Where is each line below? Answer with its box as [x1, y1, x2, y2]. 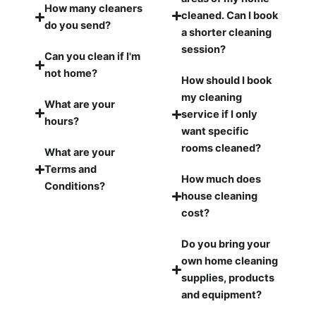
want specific [181, 125, 250, 138]
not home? [44, 67, 98, 80]
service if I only [181, 108, 258, 121]
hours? [44, 115, 80, 128]
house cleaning [181, 190, 258, 203]
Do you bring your [181, 238, 271, 251]
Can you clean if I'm [44, 50, 141, 63]
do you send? [44, 19, 111, 32]
